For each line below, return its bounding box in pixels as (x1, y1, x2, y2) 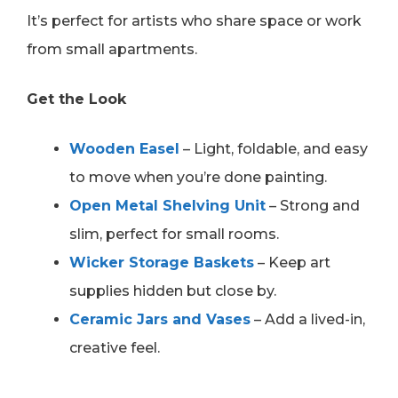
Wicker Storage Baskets (69, 254, 254, 272)
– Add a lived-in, (251, 311, 365, 329)
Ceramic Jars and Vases (69, 311, 251, 329)
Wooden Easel (69, 140, 179, 158)
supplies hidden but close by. (69, 283, 276, 300)
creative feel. (69, 339, 160, 357)
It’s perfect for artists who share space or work (27, 12, 362, 30)
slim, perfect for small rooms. (69, 226, 279, 243)
